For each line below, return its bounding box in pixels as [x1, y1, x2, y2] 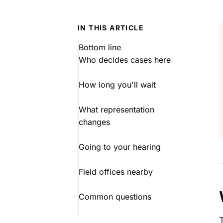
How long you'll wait [79, 80, 156, 90]
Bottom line [79, 42, 121, 52]
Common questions [79, 192, 151, 202]
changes [79, 117, 110, 127]
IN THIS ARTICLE [78, 23, 144, 32]
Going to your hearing [79, 142, 161, 152]
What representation [79, 105, 154, 114]
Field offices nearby [79, 167, 153, 177]
